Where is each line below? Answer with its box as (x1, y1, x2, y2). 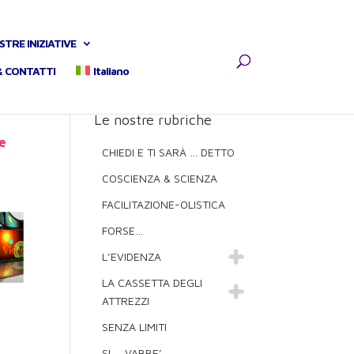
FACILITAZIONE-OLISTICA (102, 198, 226, 211)
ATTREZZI (102, 294, 150, 307)
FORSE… (102, 224, 144, 237)
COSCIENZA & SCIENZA (102, 171, 218, 185)
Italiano (93, 64, 130, 78)
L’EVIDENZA (102, 250, 162, 263)
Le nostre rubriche (94, 111, 213, 128)
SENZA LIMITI (102, 320, 168, 333)
